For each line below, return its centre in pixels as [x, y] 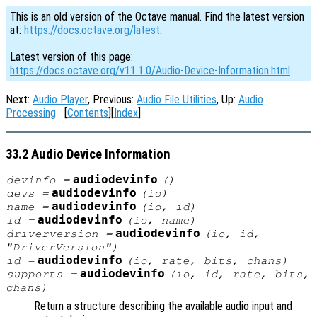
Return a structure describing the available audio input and [163, 306]
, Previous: [112, 99]
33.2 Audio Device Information [88, 154]
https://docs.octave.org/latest [92, 30]
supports [34, 274]
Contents [88, 113]
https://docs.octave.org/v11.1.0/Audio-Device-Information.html [150, 70]
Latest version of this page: [71, 57]
